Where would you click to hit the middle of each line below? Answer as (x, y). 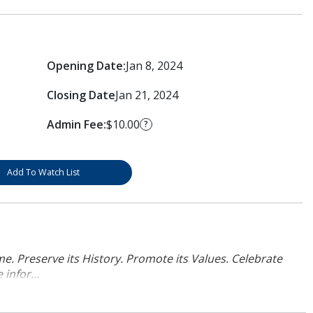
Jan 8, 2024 (154, 65)
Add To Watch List (43, 172)
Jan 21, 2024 (146, 95)
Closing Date (81, 95)
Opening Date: (86, 65)
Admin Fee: (76, 124)
